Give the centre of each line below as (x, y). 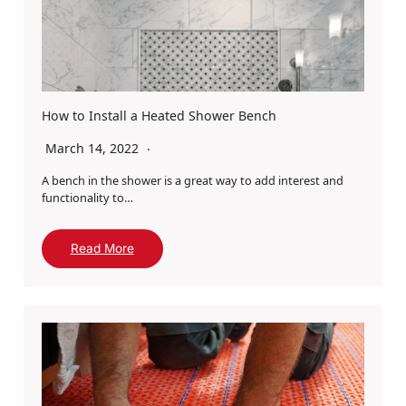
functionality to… (87, 198)
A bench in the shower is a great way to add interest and (192, 181)
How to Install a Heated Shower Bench (159, 116)
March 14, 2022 (93, 149)
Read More (102, 249)
